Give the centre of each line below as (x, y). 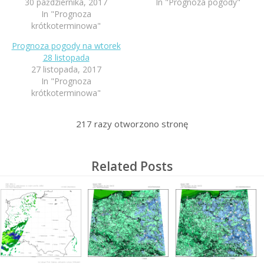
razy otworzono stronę (140, 123)
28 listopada (66, 57)
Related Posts (132, 166)
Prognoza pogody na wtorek (66, 45)
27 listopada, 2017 (66, 69)
